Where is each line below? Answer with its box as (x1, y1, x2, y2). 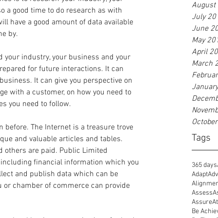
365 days (192, 161, 217, 169)
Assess (192, 189, 213, 197)
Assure (192, 198, 212, 206)
